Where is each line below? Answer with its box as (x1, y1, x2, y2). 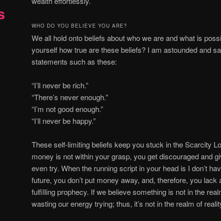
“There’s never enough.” (32, 91, 108, 102)
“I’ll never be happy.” (32, 115, 96, 126)
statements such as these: (32, 56, 117, 67)
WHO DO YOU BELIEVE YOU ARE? (32, 22, 127, 29)
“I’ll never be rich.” (32, 79, 88, 90)
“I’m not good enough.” (32, 103, 103, 114)
